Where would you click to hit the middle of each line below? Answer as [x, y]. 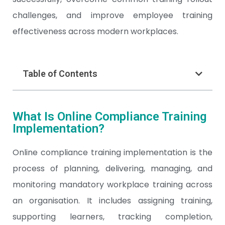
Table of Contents [60, 74]
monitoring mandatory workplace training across [113, 185]
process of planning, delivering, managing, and [113, 168]
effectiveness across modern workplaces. [95, 31]
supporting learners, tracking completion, [113, 217]
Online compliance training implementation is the [113, 152]
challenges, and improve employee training [113, 15]
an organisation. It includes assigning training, [113, 201]
